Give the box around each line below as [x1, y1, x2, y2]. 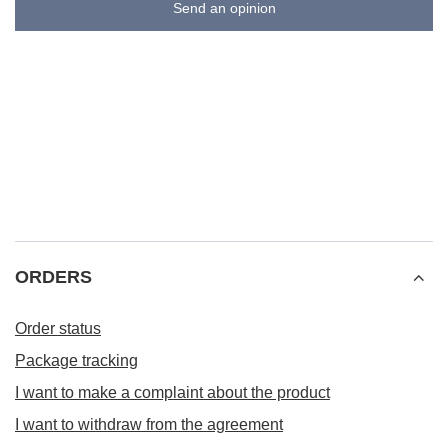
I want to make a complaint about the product [15, 384, 330, 401]
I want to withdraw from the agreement [15, 416, 283, 433]
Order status [15, 320, 101, 337]
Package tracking [15, 352, 138, 369]
